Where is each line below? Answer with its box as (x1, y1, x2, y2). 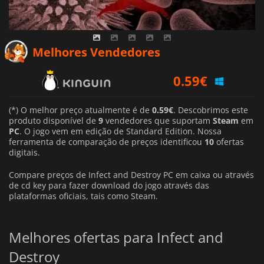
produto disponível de (9, 115, 98, 127)
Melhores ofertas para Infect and (9, 227, 223, 247)
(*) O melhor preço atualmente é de (9, 104, 152, 116)
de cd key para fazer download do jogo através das (9, 180, 209, 192)
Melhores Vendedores (32, 44, 160, 61)
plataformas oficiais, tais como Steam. (9, 190, 158, 202)
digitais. (9, 147, 40, 159)
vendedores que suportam (103, 115, 213, 127)
